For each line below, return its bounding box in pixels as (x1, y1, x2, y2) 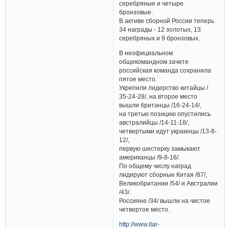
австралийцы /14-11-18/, (119, 119, 190, 126)
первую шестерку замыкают (119, 145, 201, 152)
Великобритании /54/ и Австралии (119, 180, 218, 187)
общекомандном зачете (119, 58, 189, 65)
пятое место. (119, 76, 157, 83)
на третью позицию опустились (119, 110, 211, 118)
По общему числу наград (119, 163, 192, 170)
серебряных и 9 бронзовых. (119, 35, 200, 42)
